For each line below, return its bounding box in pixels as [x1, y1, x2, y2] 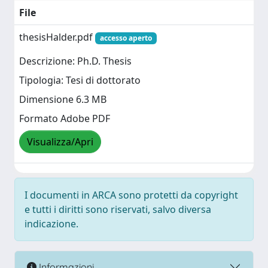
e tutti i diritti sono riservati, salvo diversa [25, 203, 211, 216]
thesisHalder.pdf [19, 31, 95, 44]
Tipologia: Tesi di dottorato [19, 74, 141, 87]
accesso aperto [99, 33, 152, 43]
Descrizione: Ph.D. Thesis [19, 54, 132, 68]
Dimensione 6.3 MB [19, 93, 106, 106]
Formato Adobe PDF [19, 112, 110, 126]
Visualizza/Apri [27, 135, 93, 149]
